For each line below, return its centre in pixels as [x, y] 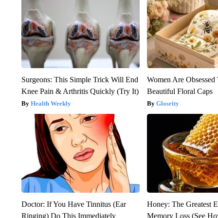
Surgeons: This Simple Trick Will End [80, 80]
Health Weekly [51, 104]
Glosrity [168, 104]
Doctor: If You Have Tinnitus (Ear [73, 204]
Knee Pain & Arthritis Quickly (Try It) [80, 91]
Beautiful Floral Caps [180, 91]
